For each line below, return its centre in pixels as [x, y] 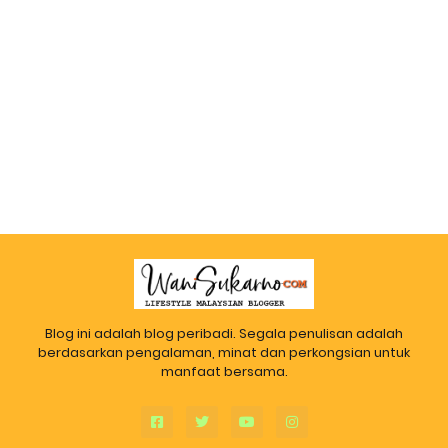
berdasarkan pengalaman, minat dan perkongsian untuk [224, 352]
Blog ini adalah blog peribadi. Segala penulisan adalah [224, 333]
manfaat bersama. [224, 371]
